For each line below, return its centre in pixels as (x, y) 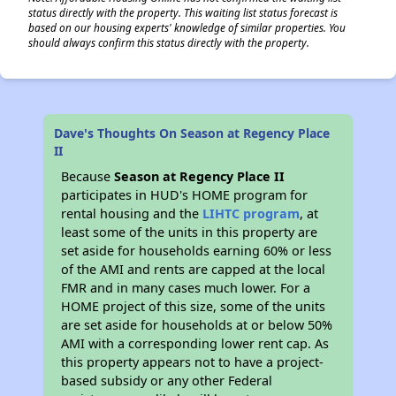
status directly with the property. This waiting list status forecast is (183, 12)
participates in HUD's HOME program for (185, 195)
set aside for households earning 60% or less (197, 251)
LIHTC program (251, 213)
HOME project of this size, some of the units (194, 306)
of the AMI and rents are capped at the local (194, 269)
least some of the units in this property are (190, 232)
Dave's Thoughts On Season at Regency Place (192, 133)
